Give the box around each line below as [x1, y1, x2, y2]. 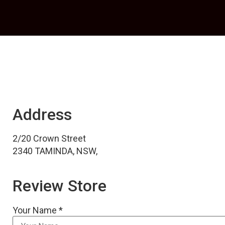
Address [13, 105, 72, 124]
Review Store [13, 176, 106, 195]
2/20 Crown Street [13, 133, 86, 144]
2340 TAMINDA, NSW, [13, 146, 97, 156]
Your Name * [13, 205, 63, 216]
